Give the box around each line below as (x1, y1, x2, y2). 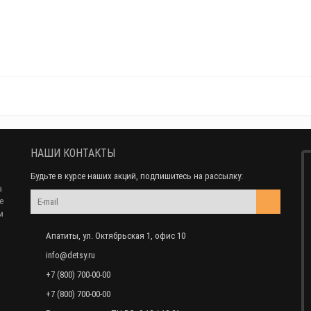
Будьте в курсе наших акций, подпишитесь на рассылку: (31, 171, 243, 181)
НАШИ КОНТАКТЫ (31, 146, 115, 160)
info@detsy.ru (46, 250, 95, 260)
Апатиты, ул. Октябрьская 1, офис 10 (46, 230, 185, 241)
